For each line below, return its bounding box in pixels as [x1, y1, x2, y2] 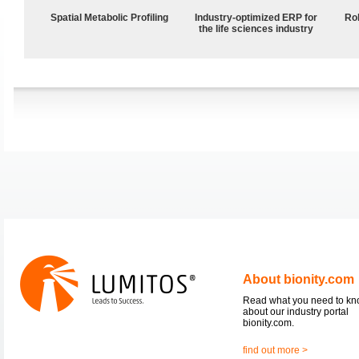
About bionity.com [243, 272, 354, 286]
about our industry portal [243, 305, 349, 317]
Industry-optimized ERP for [195, 11, 318, 23]
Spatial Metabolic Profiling [50, 11, 169, 23]
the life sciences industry [199, 22, 314, 34]
